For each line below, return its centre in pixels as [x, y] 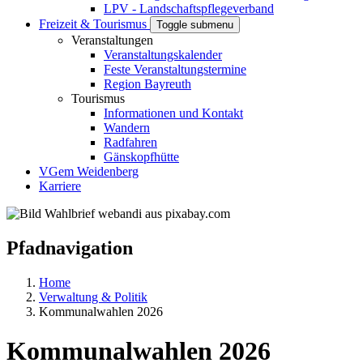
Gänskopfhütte [141, 157]
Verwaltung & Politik [93, 297]
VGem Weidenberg [89, 171]
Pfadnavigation [70, 248]
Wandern [127, 128]
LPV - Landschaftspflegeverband [189, 9]
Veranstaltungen [112, 40]
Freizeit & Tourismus [94, 24]
